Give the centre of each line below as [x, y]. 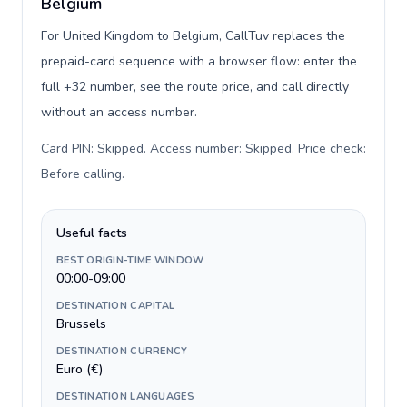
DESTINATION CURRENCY [122, 351]
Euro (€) [79, 369]
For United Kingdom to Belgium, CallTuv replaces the [193, 36]
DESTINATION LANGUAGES [125, 397]
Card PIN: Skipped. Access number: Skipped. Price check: [203, 149]
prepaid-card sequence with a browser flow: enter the [199, 61]
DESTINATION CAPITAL [116, 306]
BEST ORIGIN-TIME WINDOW [130, 260]
